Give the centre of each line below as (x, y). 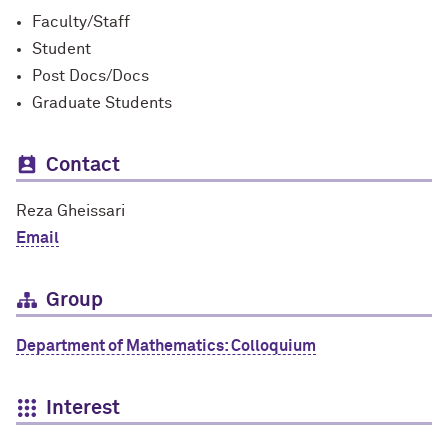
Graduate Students (102, 103)
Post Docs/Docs (90, 76)
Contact (83, 165)
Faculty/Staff (81, 22)
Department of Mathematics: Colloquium (166, 346)
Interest (83, 408)
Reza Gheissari (70, 211)
